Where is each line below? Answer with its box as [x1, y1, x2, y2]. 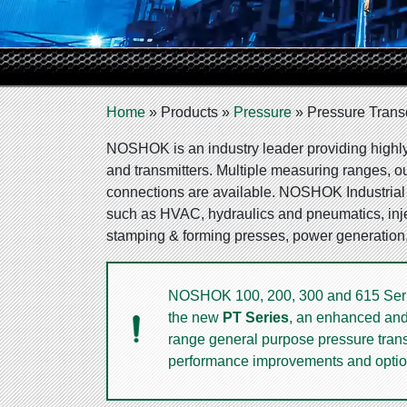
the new [168, 310, 223, 326]
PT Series [223, 310, 289, 326]
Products [161, 104, 218, 121]
